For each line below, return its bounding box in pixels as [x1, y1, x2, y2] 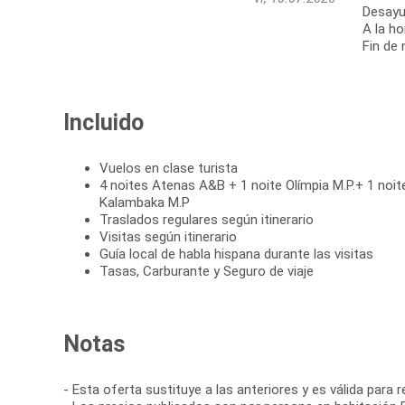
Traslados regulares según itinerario [99, 212, 314, 229]
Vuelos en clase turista [99, 160, 238, 177]
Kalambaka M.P [99, 194, 190, 212]
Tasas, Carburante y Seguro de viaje [99, 263, 314, 280]
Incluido [63, 109, 144, 137]
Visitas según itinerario [99, 229, 237, 246]
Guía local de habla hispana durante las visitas [99, 246, 373, 263]
